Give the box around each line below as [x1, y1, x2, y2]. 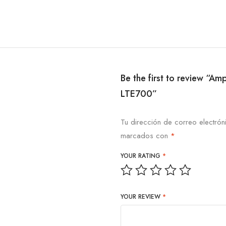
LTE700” [121, 87, 157, 100]
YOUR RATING [121, 151, 162, 160]
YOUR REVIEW [121, 192, 162, 201]
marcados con [121, 130, 171, 141]
